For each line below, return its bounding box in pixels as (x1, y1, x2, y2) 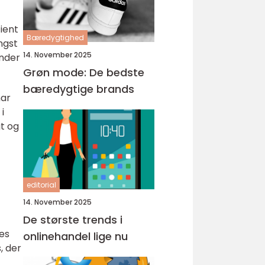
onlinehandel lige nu (23, 229, 128, 244)
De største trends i (23, 212, 122, 227)
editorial (27, 180, 56, 190)
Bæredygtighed (27, 33, 84, 43)
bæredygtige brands (23, 82, 134, 96)
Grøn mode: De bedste (23, 65, 144, 80)
